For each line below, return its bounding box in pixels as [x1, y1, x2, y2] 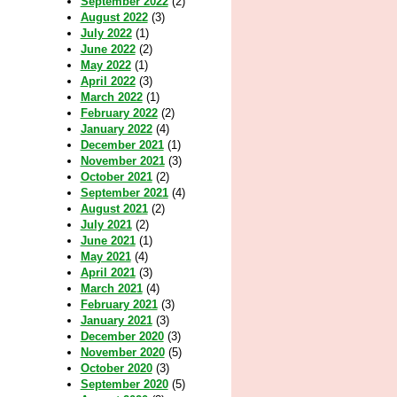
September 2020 [80, 378, 168, 391]
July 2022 [80, 27, 132, 40]
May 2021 [80, 250, 131, 263]
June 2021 [80, 234, 136, 247]
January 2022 [80, 122, 152, 136]
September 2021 [80, 186, 168, 199]
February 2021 [80, 298, 158, 311]
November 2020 [80, 346, 165, 359]
